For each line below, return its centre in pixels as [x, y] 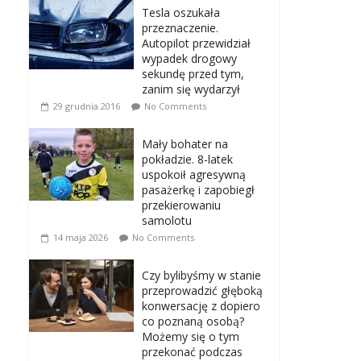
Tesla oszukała [181, 13]
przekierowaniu [181, 205]
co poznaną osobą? [193, 322]
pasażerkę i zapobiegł [198, 190]
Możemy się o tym [191, 337]
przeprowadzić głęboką [202, 291]
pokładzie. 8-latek [187, 160]
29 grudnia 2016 [87, 106]
